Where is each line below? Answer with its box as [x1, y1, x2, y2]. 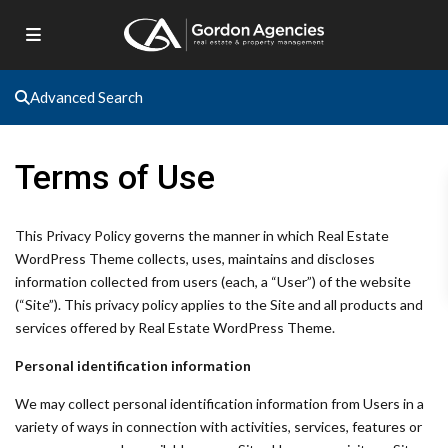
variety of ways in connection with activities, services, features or [15, 418, 422, 435]
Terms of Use [15, 157, 215, 197]
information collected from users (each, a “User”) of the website [15, 273, 411, 290]
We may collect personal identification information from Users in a [15, 395, 424, 412]
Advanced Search [30, 88, 143, 106]
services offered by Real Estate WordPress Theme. [15, 319, 335, 336]
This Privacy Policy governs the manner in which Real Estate [15, 227, 389, 244]
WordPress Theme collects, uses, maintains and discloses [15, 250, 375, 267]
